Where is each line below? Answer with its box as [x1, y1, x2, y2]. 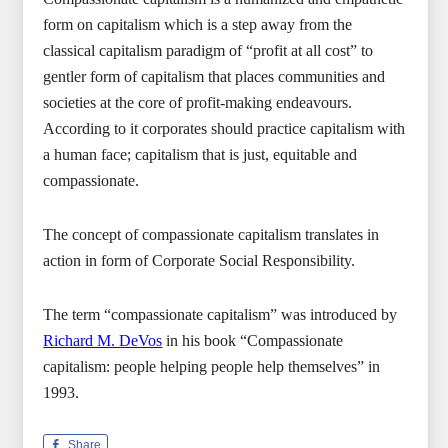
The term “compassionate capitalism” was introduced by [43, 306, 398, 323]
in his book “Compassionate [162, 332, 344, 349]
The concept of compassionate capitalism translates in [43, 226, 380, 243]
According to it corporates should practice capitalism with [43, 120, 406, 137]
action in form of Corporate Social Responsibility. [43, 252, 356, 269]
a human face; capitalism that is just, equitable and [43, 146, 358, 163]
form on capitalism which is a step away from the [43, 16, 353, 33]
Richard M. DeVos [43, 332, 163, 349]
